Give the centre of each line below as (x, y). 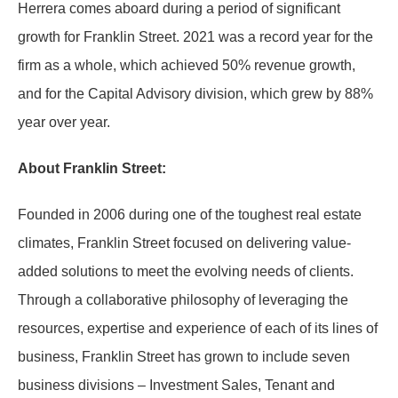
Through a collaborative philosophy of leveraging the (183, 300)
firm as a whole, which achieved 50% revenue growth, (187, 65)
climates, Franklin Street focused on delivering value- (184, 243)
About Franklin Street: (92, 168)
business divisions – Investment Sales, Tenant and (176, 385)
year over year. (64, 122)
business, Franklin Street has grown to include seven (184, 357)
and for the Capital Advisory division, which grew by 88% (195, 94)
